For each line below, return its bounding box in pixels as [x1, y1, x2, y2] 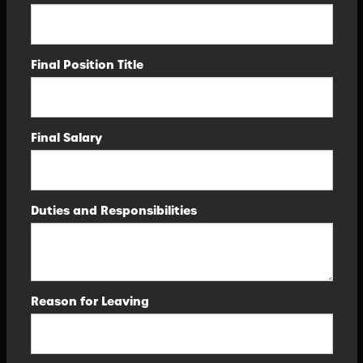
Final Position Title [30, 57, 143, 73]
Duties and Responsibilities [30, 203, 197, 219]
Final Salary [30, 130, 102, 146]
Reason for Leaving [30, 293, 149, 310]
